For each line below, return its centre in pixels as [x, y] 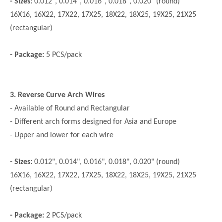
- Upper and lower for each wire [62, 136]
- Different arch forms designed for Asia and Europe [93, 122]
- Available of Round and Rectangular [70, 109]
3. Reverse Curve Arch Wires [57, 95]
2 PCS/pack [64, 216]
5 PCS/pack [63, 55]
